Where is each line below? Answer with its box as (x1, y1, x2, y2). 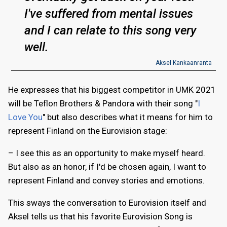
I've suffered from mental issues (24, 7, 194, 21)
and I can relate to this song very (24, 23, 197, 38)
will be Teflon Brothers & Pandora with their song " (8, 98, 198, 109)
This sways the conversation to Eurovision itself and (8, 198, 206, 208)
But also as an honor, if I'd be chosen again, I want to (8, 162, 206, 172)
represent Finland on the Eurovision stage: (8, 126, 167, 136)
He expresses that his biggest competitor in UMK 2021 (8, 85, 216, 95)
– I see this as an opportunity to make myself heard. (8, 148, 205, 159)
